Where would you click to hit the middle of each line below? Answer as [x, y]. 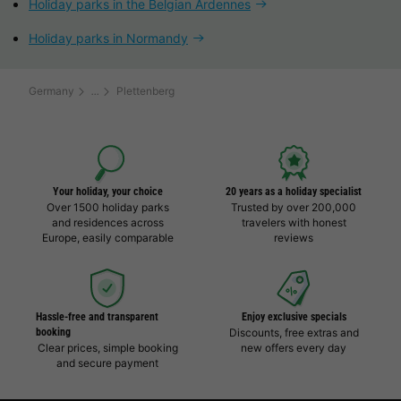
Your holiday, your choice [107, 192]
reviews [294, 238]
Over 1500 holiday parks [107, 208]
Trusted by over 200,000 [294, 208]
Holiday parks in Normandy [108, 38]
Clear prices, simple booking [107, 348]
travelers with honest [294, 223]
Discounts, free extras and [294, 333]
